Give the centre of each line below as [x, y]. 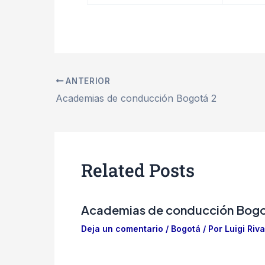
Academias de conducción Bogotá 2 [136, 98]
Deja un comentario [122, 228]
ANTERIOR [87, 81]
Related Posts [138, 170]
